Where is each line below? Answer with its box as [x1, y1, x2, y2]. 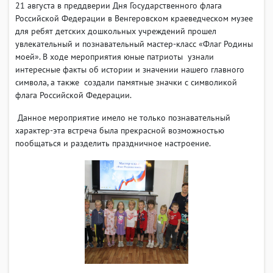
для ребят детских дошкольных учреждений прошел [15, 25, 219, 37]
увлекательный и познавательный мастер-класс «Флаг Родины [15, 38, 253, 49]
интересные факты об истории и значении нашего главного [15, 63, 244, 75]
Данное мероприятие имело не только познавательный [15, 112, 230, 123]
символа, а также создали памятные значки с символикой [15, 76, 237, 88]
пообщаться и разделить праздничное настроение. [15, 137, 211, 149]
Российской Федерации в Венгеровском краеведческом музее [15, 12, 253, 24]
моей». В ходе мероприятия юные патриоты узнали [15, 51, 214, 62]
